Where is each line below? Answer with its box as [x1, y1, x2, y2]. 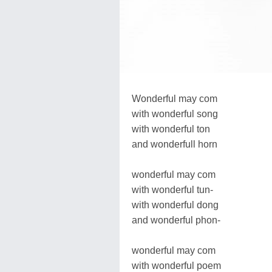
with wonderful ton [132, 123, 210, 134]
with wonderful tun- [132, 184, 213, 195]
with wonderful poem [132, 260, 221, 271]
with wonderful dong [132, 199, 219, 210]
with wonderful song [132, 108, 218, 119]
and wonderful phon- [132, 214, 220, 225]
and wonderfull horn [132, 138, 217, 149]
